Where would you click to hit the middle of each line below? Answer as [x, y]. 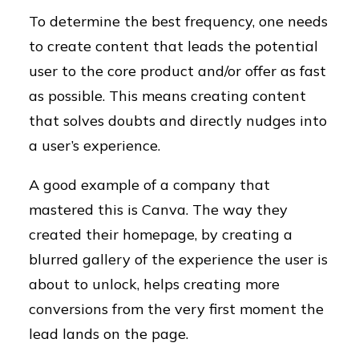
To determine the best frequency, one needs [178, 21]
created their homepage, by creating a [161, 234]
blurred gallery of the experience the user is [178, 259]
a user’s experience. [95, 145]
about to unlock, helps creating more [154, 284]
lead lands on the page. [109, 334]
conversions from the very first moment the [176, 309]
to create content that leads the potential [173, 46]
